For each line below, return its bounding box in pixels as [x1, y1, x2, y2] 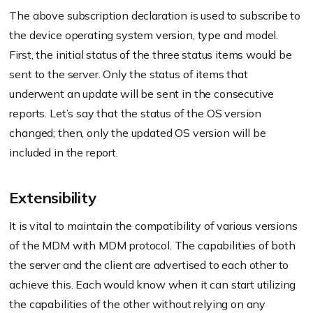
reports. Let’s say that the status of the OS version [9, 106, 262, 121]
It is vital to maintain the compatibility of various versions [9, 219, 298, 233]
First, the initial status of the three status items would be [9, 48, 292, 62]
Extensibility [9, 188, 96, 208]
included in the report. [9, 145, 118, 160]
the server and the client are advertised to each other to [9, 258, 289, 272]
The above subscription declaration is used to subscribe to [9, 8, 301, 23]
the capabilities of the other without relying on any [9, 297, 266, 312]
